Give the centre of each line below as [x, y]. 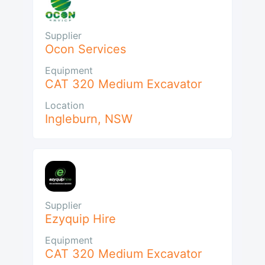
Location [64, 106]
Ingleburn [71, 119]
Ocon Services [85, 49]
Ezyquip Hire [80, 219]
